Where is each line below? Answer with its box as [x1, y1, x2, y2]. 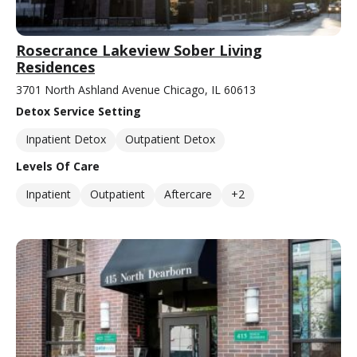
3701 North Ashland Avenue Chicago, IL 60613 [16, 81, 256, 97]
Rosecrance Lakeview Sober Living [16, 40, 262, 60]
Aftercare [164, 186, 212, 202]
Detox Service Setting [16, 103, 141, 119]
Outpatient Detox [125, 131, 215, 147]
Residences [16, 57, 95, 76]
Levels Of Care [16, 158, 100, 174]
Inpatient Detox [25, 131, 106, 147]
